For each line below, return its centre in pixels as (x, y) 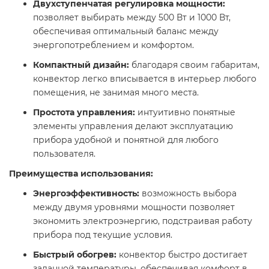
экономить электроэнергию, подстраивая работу (143, 221)
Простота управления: (84, 113)
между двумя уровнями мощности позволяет (134, 207)
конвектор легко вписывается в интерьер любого (145, 79)
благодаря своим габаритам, (194, 65)
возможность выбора (188, 194)
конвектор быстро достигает (182, 255)
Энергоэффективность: (86, 194)
